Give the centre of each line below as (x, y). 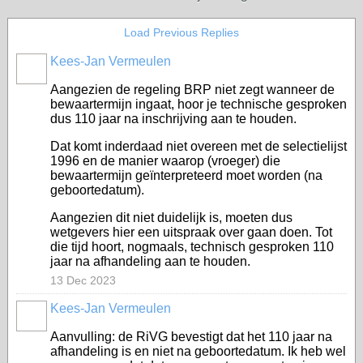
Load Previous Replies (181, 32)
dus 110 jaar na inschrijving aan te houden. (175, 119)
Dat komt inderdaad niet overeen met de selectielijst (199, 146)
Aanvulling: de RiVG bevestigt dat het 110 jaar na (191, 337)
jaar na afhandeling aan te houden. (150, 261)
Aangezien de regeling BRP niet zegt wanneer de (192, 90)
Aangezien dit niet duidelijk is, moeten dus (171, 218)
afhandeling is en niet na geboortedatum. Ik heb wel (198, 351)
